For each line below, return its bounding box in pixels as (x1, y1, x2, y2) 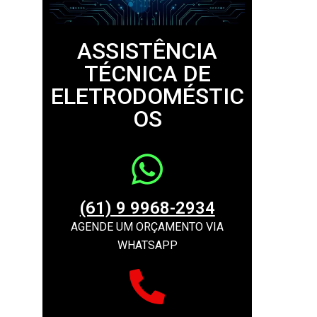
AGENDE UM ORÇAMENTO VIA (71, 219, 224, 234)
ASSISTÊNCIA (77, 37, 218, 64)
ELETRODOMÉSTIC (50, 82, 244, 110)
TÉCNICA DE (83, 59, 211, 87)
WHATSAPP (117, 238, 178, 252)
